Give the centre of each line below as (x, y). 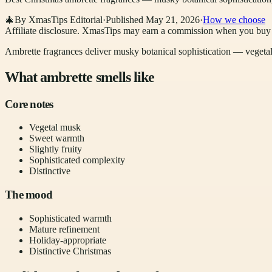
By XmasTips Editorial (59, 19)
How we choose (234, 19)
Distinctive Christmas (70, 251)
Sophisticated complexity (77, 160)
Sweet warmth (57, 138)
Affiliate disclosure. (42, 30)
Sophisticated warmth (70, 218)
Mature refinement (64, 229)
